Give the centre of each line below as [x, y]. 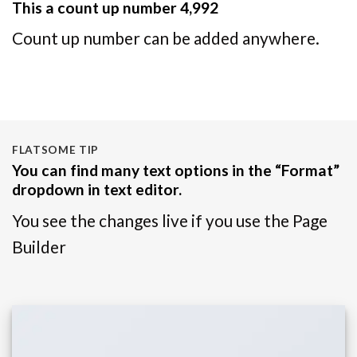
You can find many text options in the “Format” [176, 171]
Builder [39, 246]
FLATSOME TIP [56, 150]
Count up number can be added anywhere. [166, 38]
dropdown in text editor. [97, 190]
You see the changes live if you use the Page [170, 220]
